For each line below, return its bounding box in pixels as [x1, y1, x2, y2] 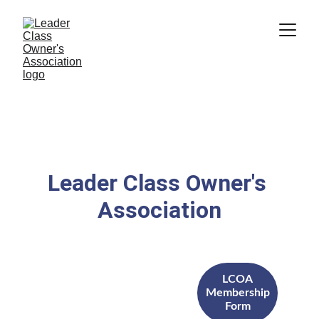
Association [98, 197, 221, 224]
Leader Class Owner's [47, 169, 272, 197]
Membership [205, 287, 270, 298]
